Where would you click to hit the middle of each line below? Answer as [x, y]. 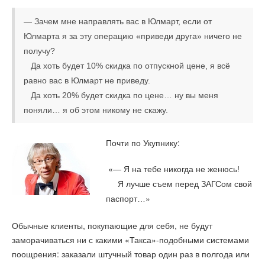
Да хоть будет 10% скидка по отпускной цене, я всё [127, 66]
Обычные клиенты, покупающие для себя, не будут [112, 225]
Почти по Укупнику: [143, 142]
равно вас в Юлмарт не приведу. [87, 80]
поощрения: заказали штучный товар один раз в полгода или [131, 253]
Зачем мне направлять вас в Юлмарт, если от [123, 21]
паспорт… [126, 199]
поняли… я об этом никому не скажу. [96, 110]
